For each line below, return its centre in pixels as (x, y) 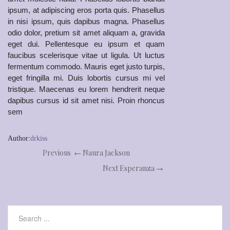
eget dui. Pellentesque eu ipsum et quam (86, 44)
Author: (19, 138)
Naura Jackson (106, 153)
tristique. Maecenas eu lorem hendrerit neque (86, 89)
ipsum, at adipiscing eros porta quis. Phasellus (86, 10)
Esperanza (137, 168)
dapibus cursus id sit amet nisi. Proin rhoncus (86, 100)
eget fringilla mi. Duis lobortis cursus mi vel (86, 78)
